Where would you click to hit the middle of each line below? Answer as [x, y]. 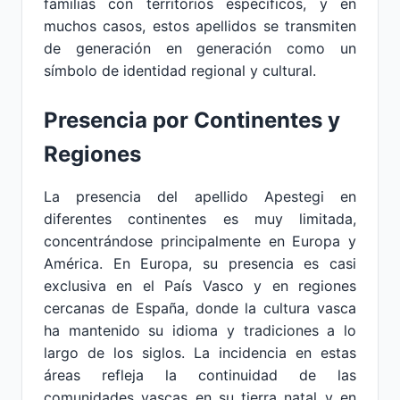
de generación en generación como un [200, 48]
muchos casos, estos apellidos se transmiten [200, 26]
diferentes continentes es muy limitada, [200, 219]
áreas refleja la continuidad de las [200, 375]
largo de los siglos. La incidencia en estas [200, 353]
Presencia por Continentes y [192, 120]
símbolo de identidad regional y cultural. [180, 71]
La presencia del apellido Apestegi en [200, 196]
